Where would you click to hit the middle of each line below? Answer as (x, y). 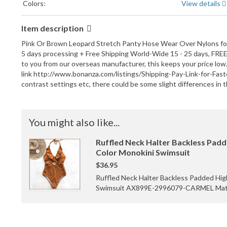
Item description (53, 28)
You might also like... (74, 122)
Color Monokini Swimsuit (143, 153)
